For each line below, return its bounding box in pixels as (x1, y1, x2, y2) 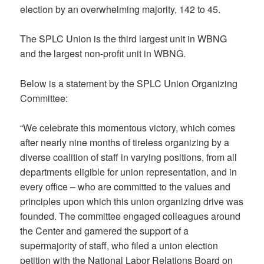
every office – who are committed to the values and (20, 180, 231, 194)
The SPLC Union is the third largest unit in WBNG (20, 32, 227, 46)
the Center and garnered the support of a (20, 224, 189, 238)
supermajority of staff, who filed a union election (20, 239, 219, 253)
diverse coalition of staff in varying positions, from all (20, 150, 237, 164)
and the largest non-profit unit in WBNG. (20, 47, 186, 61)
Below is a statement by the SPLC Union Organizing (20, 76, 238, 90)
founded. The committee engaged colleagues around (20, 209, 241, 223)
